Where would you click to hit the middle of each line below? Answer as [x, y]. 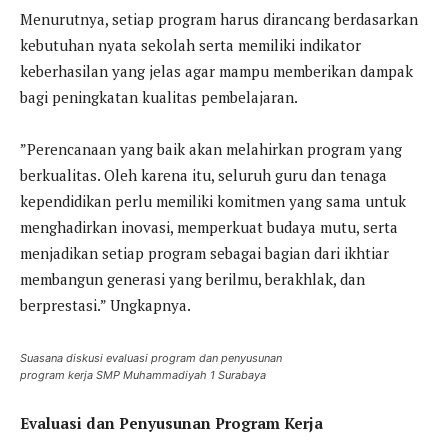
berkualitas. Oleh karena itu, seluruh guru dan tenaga [203, 174]
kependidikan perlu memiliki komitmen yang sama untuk [213, 200]
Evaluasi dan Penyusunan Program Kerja [171, 422]
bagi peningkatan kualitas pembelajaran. [159, 96]
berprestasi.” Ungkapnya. [105, 304]
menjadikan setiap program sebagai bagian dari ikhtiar [204, 252]
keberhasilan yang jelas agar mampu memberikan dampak [216, 70]
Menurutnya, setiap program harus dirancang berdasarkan [219, 18]
